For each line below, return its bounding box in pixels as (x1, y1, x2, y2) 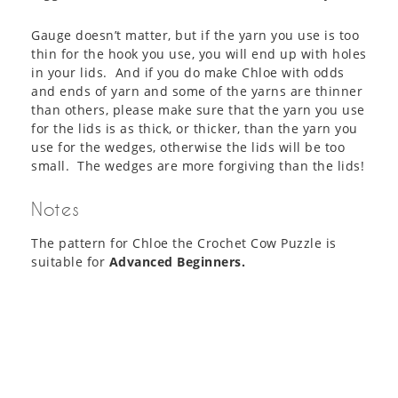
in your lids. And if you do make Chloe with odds (31, 64, 345, 82)
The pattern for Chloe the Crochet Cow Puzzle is (31, 235, 337, 252)
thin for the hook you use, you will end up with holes (31, 45, 367, 63)
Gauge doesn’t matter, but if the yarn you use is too (31, 27, 359, 44)
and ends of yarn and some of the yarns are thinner (31, 83, 362, 100)
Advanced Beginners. (108, 253, 245, 271)
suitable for (31, 253, 109, 271)
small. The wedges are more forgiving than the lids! (31, 157, 364, 175)
